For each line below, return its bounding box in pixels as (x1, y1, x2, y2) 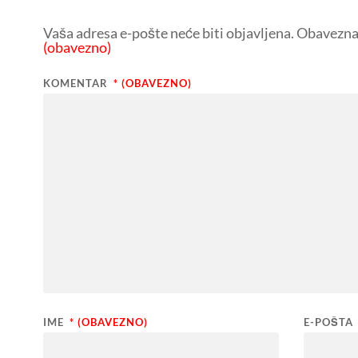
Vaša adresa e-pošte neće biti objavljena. (43, 23, 294, 42)
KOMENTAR (43, 76, 111, 89)
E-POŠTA (303, 315, 356, 328)
